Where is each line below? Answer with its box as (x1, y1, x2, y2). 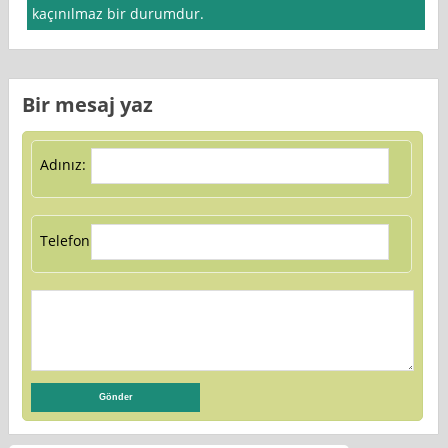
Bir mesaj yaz (22, 90, 154, 118)
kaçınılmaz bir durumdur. (32, 4, 205, 24)
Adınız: (39, 155, 86, 175)
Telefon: (39, 230, 94, 250)
